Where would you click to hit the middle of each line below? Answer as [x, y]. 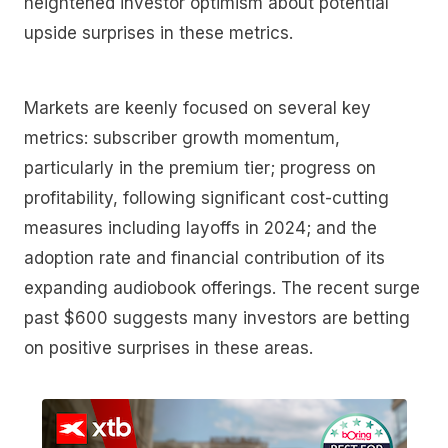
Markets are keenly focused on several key [197, 108]
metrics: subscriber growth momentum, [182, 138]
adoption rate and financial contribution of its [204, 258]
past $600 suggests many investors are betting [217, 318]
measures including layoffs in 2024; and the [200, 228]
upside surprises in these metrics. [158, 32]
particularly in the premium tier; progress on [200, 168]
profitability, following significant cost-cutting [206, 198]
